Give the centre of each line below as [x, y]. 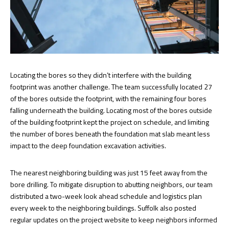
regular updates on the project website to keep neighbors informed [114, 219]
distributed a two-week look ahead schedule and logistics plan [106, 196]
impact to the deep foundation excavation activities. [88, 145]
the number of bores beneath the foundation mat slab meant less [110, 133]
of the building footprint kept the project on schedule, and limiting [110, 122]
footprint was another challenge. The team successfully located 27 [111, 86]
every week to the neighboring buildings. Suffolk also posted [103, 208]
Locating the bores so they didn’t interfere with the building [101, 75]
